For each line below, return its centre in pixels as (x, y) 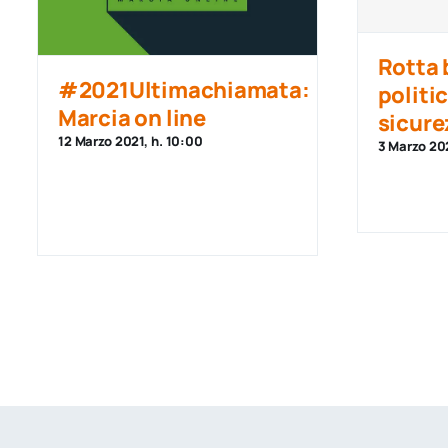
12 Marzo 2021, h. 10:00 (130, 141)
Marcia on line (131, 118)
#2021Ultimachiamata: (183, 90)
